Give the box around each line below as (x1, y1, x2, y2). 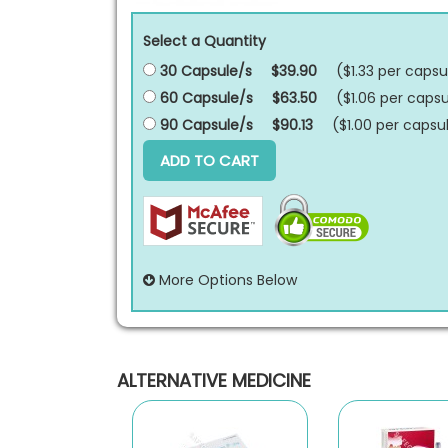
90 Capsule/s (156, 115, 253, 135)
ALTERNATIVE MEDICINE (117, 368, 311, 393)
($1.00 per (332, 115, 403, 135)
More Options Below (155, 270, 297, 290)
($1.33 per (336, 61, 405, 81)
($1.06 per (336, 88, 407, 108)
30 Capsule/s (156, 61, 252, 81)
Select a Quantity (143, 31, 266, 51)
